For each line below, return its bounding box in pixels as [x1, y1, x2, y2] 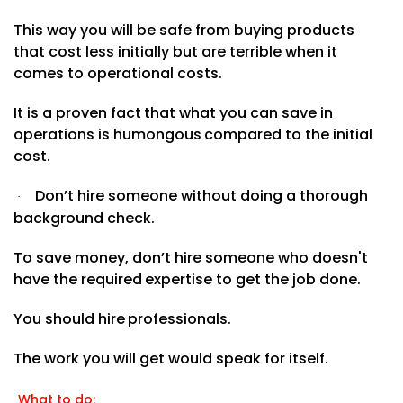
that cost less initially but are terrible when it [13, 40, 337, 62]
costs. [176, 62, 222, 84]
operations [13, 123, 94, 145]
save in [281, 102, 333, 123]
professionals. [128, 308, 232, 329]
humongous [112, 123, 201, 145]
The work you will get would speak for [13, 347, 285, 369]
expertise [145, 268, 213, 290]
